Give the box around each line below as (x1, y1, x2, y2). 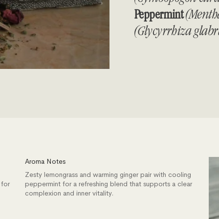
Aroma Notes (24, 157, 66, 166)
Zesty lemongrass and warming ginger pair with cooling (24, 170, 191, 179)
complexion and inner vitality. (24, 189, 113, 197)
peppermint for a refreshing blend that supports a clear (24, 179, 192, 188)
